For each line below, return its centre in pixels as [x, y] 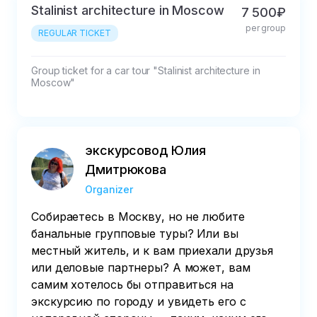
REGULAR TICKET [75, 33]
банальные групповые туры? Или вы [135, 234]
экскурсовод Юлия [145, 151]
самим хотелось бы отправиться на [132, 285]
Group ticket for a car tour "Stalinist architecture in [147, 71]
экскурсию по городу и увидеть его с [139, 302]
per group [265, 28]
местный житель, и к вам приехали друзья [152, 251]
